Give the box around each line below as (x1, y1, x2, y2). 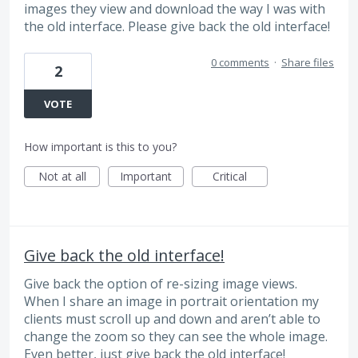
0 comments (211, 55, 269, 70)
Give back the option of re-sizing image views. (24, 275, 297, 293)
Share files (281, 55, 334, 70)
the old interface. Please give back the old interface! (24, 18, 330, 35)
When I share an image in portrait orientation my (24, 292, 319, 311)
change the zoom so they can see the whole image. (24, 328, 328, 346)
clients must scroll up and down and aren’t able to (24, 310, 320, 328)
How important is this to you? (24, 139, 177, 155)
